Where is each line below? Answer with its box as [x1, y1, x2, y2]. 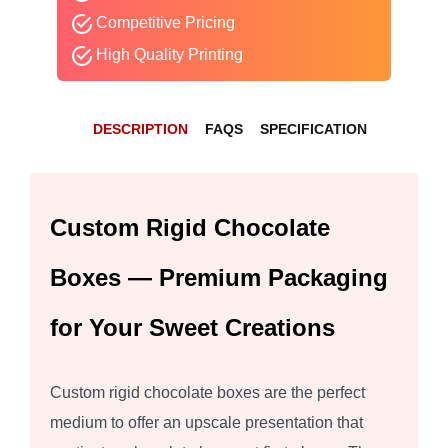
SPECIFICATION [259, 121, 367, 138]
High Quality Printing [91, 46, 243, 64]
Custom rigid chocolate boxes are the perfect [50, 384, 365, 402]
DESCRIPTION [92, 121, 188, 138]
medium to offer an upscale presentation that [50, 414, 363, 432]
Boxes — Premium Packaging [50, 264, 388, 292]
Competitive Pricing [91, 14, 235, 32]
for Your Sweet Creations [50, 314, 335, 342]
